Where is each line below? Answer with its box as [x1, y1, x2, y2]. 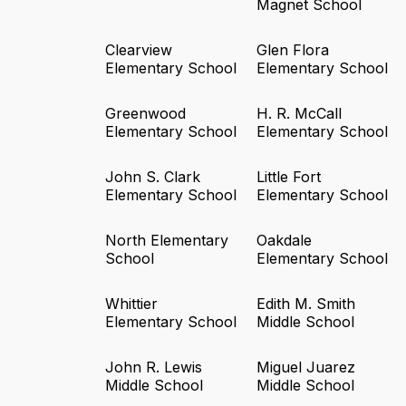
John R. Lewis [105, 358, 202, 377]
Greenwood [105, 104, 186, 123]
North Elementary [105, 231, 228, 250]
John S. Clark [105, 168, 200, 187]
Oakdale [256, 231, 313, 250]
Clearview [105, 41, 172, 60]
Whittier [105, 295, 158, 314]
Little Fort [256, 168, 322, 187]
